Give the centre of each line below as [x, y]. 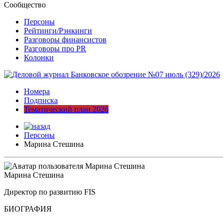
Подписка [41, 100]
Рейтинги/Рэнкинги [58, 30]
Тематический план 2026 [66, 109]
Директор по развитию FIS [50, 192]
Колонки [39, 57]
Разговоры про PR [55, 48]
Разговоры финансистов [65, 39]
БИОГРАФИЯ [28, 209]
